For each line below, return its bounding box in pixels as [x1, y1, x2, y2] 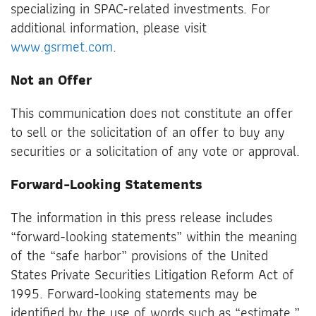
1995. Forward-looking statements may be [11, 281, 257, 305]
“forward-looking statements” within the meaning [11, 224, 297, 248]
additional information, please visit [11, 16, 207, 39]
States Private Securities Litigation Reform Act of [11, 262, 294, 286]
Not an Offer [11, 68, 92, 91]
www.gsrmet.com [11, 35, 113, 58]
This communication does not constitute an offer [11, 101, 293, 124]
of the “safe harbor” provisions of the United [11, 243, 268, 267]
